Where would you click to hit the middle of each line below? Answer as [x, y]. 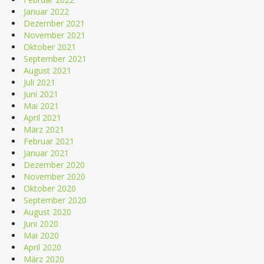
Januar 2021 [46, 153]
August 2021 [47, 70]
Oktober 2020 [50, 188]
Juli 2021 [39, 82]
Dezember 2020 [54, 164]
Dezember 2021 [54, 23]
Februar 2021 [49, 141]
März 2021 [44, 129]
